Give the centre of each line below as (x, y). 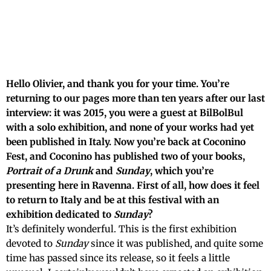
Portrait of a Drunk (50, 171)
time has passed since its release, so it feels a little (118, 258)
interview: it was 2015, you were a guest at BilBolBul (125, 113)
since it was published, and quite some (176, 244)
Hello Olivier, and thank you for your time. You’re (118, 84)
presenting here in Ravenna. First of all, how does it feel (133, 186)
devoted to (31, 244)
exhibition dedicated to (60, 215)
